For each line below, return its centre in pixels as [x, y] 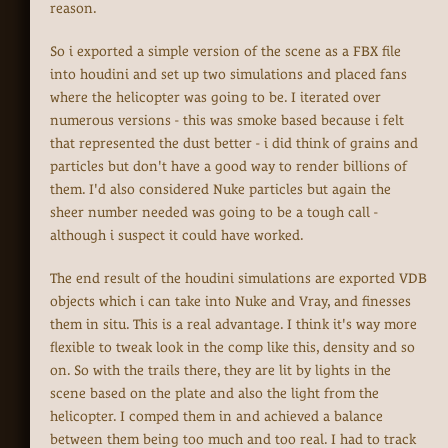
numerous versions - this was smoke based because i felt [227, 120]
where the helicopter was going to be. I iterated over [215, 97]
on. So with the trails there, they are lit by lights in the [220, 370]
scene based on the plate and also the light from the [214, 393]
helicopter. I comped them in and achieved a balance [216, 416]
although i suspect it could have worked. [177, 235]
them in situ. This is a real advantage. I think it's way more [233, 324]
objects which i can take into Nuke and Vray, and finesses [230, 301]
